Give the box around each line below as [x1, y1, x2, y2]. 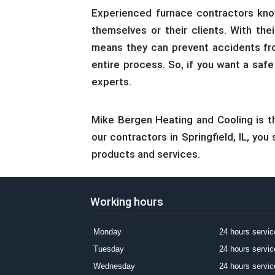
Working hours [90, 195, 163, 208]
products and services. [91, 148, 201, 160]
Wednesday [93, 261, 135, 271]
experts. [91, 76, 132, 88]
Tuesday [93, 244, 124, 254]
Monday [93, 227, 122, 236]
